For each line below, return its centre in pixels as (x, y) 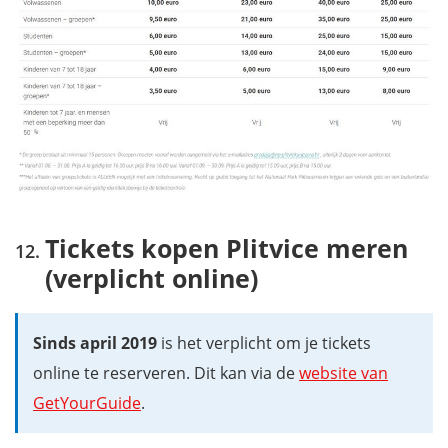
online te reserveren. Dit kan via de (166, 373)
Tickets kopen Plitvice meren (226, 248)
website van (343, 373)
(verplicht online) (151, 278)
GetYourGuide (87, 403)
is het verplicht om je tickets (264, 343)
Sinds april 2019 (95, 343)
